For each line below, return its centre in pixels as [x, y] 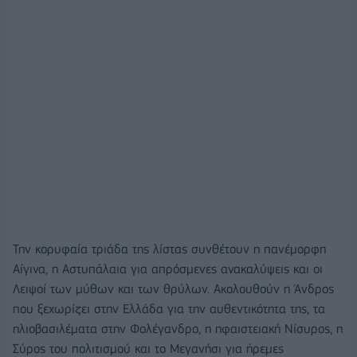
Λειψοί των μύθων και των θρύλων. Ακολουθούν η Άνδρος [173, 289]
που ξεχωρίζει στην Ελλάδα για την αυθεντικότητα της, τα [169, 309]
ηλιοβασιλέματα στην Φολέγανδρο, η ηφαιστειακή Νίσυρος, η [178, 329]
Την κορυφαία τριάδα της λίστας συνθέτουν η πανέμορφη [169, 249]
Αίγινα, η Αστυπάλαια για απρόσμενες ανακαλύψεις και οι [168, 269]
